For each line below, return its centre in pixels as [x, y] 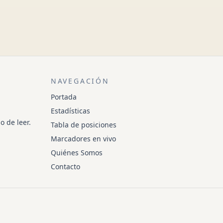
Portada [63, 97]
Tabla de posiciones [83, 125]
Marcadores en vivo [83, 139]
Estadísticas [70, 111]
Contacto [65, 167]
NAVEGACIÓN [80, 81]
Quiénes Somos [76, 153]
